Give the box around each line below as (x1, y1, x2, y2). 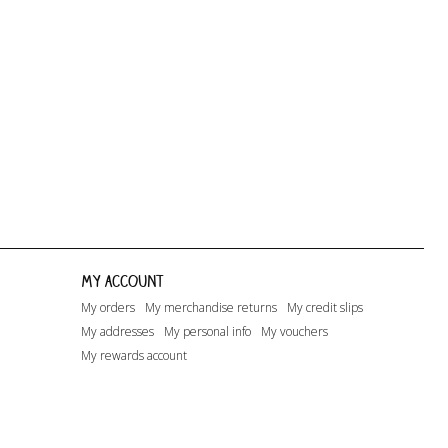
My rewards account (80, 346, 187, 364)
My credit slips (286, 298, 363, 316)
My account (80, 269, 164, 292)
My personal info (163, 322, 251, 340)
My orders (80, 298, 135, 316)
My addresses (80, 322, 154, 340)
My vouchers (260, 322, 328, 340)
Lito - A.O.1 (344, 154, 405, 171)
